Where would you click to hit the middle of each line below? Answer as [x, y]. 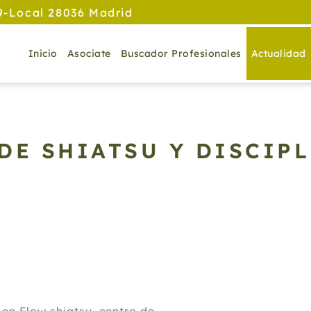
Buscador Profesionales [181, 53]
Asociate [89, 53]
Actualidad [278, 53]
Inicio [43, 53]
